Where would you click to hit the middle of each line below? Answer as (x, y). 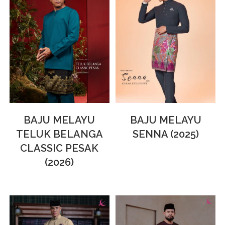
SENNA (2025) (165, 134)
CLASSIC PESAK (60, 148)
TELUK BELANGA (59, 134)
